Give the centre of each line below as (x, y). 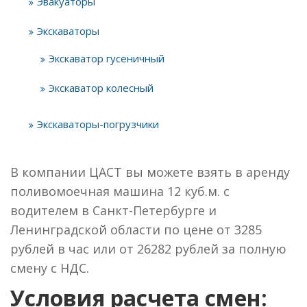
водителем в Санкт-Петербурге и (113, 210)
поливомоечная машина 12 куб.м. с (120, 191)
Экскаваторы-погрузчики (98, 124)
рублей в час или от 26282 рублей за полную (148, 249)
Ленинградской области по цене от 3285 (136, 230)
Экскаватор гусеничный (107, 58)
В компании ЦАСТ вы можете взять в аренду (150, 172)
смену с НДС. (50, 268)
